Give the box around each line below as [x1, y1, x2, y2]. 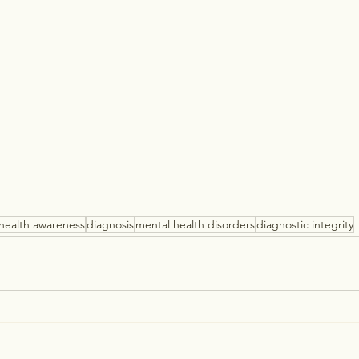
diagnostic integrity [256, 217, 353, 232]
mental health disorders [135, 217, 255, 232]
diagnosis [87, 217, 134, 232]
